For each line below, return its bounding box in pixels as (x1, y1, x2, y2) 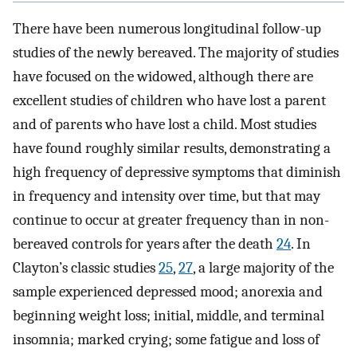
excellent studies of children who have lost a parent (13, 91, 326, 109)
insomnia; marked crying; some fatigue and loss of (13, 330, 320, 348)
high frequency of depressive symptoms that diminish (13, 163, 341, 181)
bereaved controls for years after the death (13, 234, 277, 253)
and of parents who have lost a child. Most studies (13, 115, 316, 133)
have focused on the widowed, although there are (13, 67, 313, 85)
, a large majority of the (193, 258, 334, 277)
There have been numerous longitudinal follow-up (13, 19, 321, 37)
